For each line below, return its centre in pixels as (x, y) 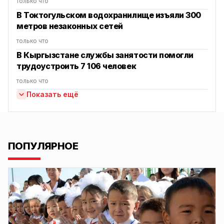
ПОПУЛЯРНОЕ (43, 146)
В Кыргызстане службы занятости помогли (105, 55)
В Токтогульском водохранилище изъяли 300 (109, 15)
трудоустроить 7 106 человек (76, 66)
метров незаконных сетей (70, 26)
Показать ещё (52, 94)
